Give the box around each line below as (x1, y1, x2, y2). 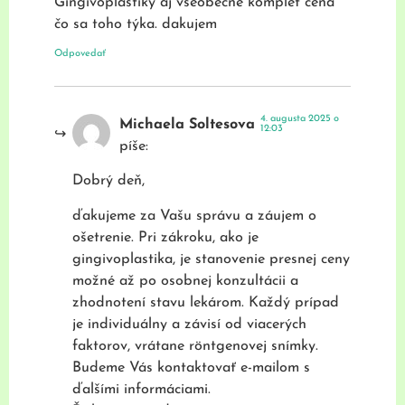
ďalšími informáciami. (72, 381, 211, 397)
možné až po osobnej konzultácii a (72, 273, 298, 288)
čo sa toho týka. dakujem (54, 17, 217, 33)
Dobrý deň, (72, 174, 145, 189)
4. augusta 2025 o (259, 113, 339, 124)
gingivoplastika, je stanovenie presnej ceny (72, 251, 350, 267)
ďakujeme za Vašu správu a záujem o (72, 208, 316, 223)
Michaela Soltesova (119, 117, 255, 132)
